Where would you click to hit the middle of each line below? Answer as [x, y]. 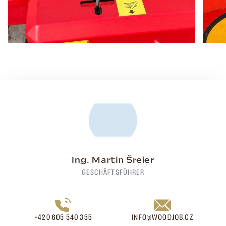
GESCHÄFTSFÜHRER [113, 173]
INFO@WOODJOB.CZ [162, 218]
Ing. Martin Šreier [113, 161]
